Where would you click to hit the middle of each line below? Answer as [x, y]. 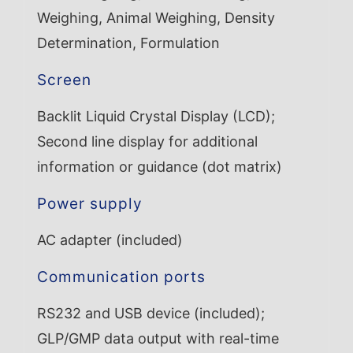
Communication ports [121, 277]
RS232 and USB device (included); [150, 313]
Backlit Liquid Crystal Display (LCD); [156, 116]
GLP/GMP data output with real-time [158, 338]
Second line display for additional [147, 141]
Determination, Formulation [128, 43]
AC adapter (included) [110, 240]
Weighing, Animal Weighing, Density [156, 17]
